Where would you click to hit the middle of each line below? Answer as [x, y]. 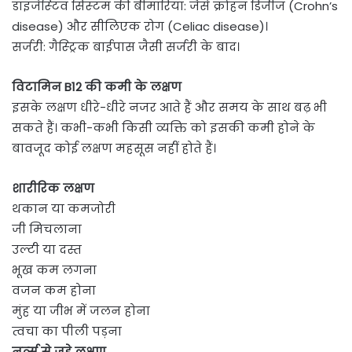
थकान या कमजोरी [64, 209]
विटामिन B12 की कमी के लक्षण [97, 87]
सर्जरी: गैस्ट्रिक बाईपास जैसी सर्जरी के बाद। [126, 47]
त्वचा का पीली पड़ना [67, 332]
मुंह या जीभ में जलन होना [81, 311]
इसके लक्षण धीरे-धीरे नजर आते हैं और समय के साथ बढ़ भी [169, 108]
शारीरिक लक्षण [53, 189]
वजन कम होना [54, 291]
